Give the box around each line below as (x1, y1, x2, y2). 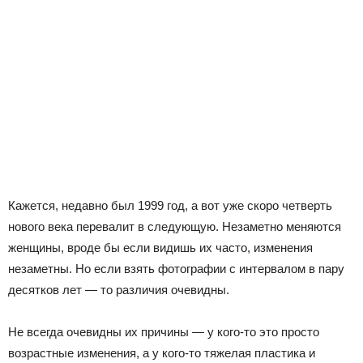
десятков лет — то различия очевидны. (8, 283, 229, 297)
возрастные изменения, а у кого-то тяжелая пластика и (8, 346, 315, 360)
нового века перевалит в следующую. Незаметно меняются (8, 220, 341, 233)
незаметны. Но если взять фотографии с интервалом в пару (8, 262, 344, 275)
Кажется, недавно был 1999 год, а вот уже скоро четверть (8, 199, 332, 212)
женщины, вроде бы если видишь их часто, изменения (8, 241, 313, 254)
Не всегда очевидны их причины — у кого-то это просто (8, 325, 319, 339)
